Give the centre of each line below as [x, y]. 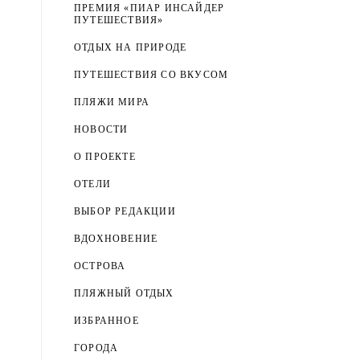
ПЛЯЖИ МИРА [112, 102]
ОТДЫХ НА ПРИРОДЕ [131, 47]
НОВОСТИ [101, 129]
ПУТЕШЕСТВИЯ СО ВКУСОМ [151, 75]
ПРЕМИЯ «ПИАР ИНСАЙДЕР [149, 8]
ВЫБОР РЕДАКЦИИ [125, 211]
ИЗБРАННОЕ [106, 321]
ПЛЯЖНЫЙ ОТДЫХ [124, 293]
